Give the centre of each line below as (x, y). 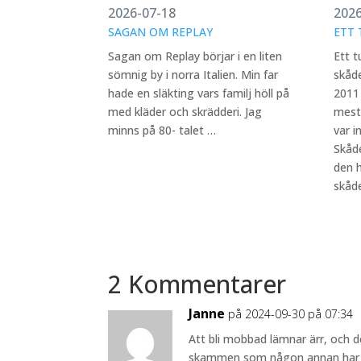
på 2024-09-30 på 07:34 (291, 314)
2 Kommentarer (197, 284)
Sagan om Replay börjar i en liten (195, 56)
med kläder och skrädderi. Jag (185, 112)
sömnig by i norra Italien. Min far (193, 75)
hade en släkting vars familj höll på (199, 93)
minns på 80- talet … (162, 130)
